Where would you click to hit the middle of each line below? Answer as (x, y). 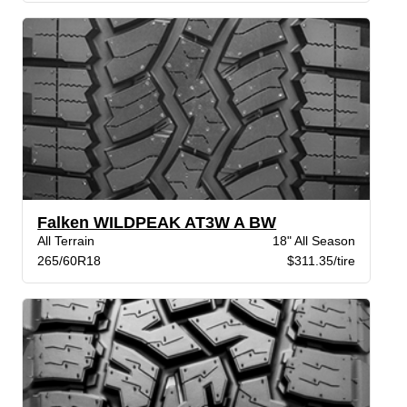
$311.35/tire (321, 261)
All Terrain (66, 241)
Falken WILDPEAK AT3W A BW (157, 223)
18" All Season (313, 241)
